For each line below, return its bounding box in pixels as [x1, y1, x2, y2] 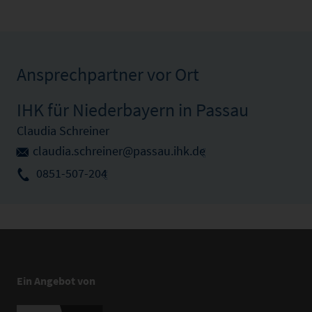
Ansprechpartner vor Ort [17, 62, 199, 86]
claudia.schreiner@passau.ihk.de [33, 142, 205, 159]
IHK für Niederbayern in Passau [17, 97, 249, 121]
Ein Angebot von [17, 273, 95, 288]
